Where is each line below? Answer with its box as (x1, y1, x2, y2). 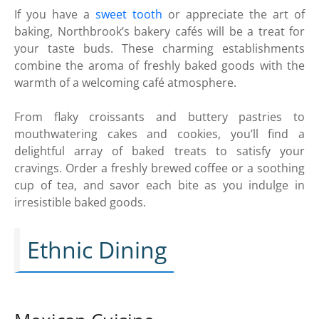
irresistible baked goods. (14, 194, 146, 210)
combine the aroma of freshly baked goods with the (14, 57, 305, 73)
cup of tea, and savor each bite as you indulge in (14, 177, 305, 193)
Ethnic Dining (27, 234, 167, 265)
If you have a (14, 6, 95, 22)
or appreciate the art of (162, 6, 305, 22)
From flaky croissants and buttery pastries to (14, 108, 305, 125)
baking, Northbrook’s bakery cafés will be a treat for (14, 23, 305, 39)
